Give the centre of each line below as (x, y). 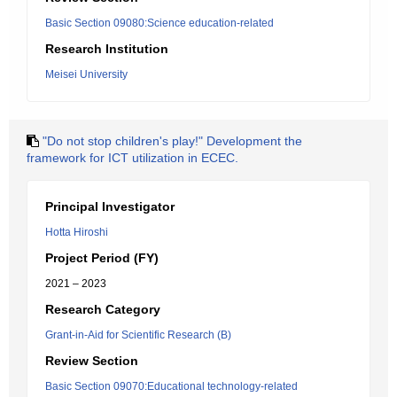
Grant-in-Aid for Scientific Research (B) (138, 335)
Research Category (103, 309)
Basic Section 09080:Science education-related (160, 23)
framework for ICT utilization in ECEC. (132, 158)
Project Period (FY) (102, 258)
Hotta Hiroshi (77, 232)
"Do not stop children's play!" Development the (172, 141)
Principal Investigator (110, 206)
